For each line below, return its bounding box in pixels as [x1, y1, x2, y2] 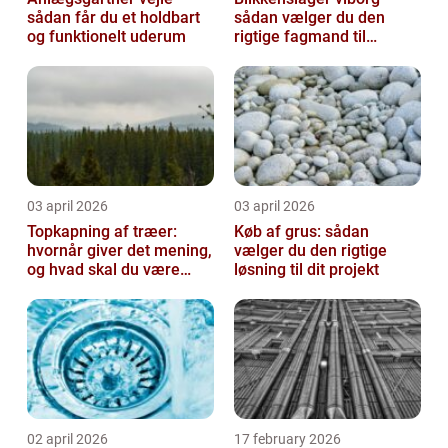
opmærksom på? [27, 279, 148, 299]
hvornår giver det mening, [27, 241, 212, 261]
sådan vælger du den [234, 8, 385, 28]
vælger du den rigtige [234, 241, 387, 261]
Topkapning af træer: [27, 222, 177, 242]
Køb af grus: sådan [234, 222, 369, 242]
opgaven [234, 46, 296, 66]
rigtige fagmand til [234, 27, 366, 47]
